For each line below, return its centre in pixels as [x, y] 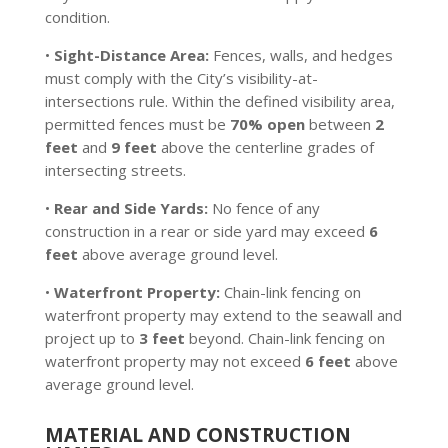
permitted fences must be [137, 124]
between [339, 124]
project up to [91, 338]
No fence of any [263, 208]
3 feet [161, 338]
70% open [267, 124]
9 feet [133, 147]
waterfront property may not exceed [174, 361]
